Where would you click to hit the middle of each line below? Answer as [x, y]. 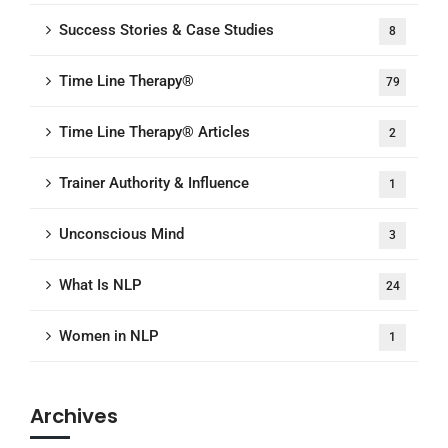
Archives [74, 416]
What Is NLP [100, 285]
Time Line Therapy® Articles [154, 132]
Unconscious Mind [121, 234]
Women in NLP [109, 336]
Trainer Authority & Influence [154, 183]
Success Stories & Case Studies [166, 30]
